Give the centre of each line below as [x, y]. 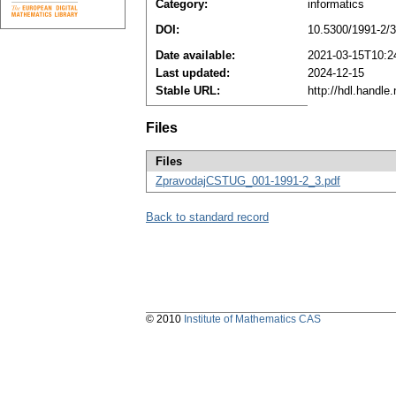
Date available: [195, 56]
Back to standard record [207, 217]
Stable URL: [188, 91]
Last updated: [193, 73]
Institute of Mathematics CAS [252, 320]
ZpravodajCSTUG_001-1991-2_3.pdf [248, 181]
